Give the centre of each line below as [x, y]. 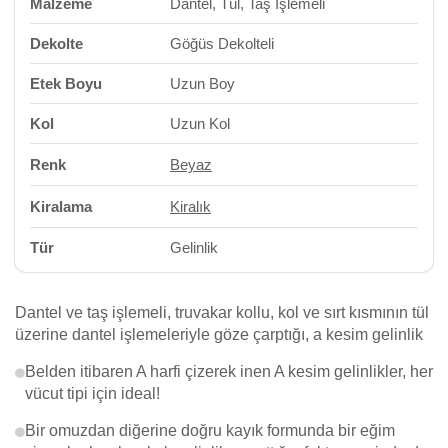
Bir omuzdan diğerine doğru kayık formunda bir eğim [210, 430]
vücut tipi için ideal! [92, 393]
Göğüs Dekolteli [222, 43]
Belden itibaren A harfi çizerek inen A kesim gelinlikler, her [229, 371]
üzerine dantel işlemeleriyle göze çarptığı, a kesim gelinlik [219, 334]
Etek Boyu [66, 83]
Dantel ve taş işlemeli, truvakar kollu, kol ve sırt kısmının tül [222, 312]
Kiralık [190, 206]
